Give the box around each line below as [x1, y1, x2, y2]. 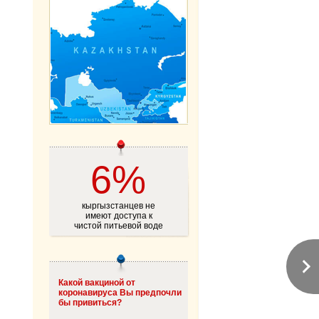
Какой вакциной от [58, 278, 135, 288]
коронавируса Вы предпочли [58, 288, 182, 298]
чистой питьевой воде [74, 221, 163, 231]
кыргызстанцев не [82, 201, 155, 211]
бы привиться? [58, 298, 122, 308]
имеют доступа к [85, 211, 152, 221]
